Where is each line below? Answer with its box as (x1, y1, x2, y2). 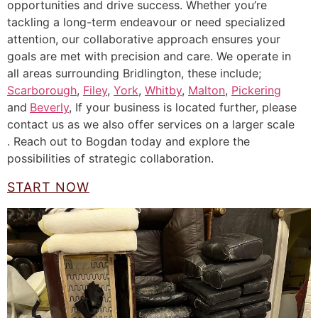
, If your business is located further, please (69, 100, 297, 115)
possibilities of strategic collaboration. (7, 151, 214, 166)
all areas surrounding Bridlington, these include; (7, 66, 261, 81)
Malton (188, 83, 225, 98)
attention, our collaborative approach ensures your (7, 32, 280, 47)
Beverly (30, 100, 69, 115)
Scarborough (7, 83, 77, 98)
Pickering (231, 83, 281, 98)
